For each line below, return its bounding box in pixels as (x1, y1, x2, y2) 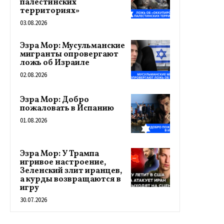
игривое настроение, (20, 157, 106, 168)
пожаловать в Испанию (20, 103, 114, 114)
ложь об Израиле (20, 57, 89, 69)
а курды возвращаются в (20, 174, 121, 185)
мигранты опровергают (20, 49, 118, 60)
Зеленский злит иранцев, (20, 165, 122, 177)
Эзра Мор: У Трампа (20, 148, 99, 160)
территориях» (20, 5, 79, 17)
